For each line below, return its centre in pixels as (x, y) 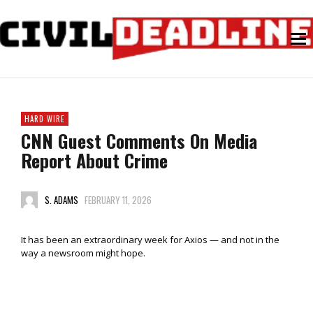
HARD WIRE (45, 119)
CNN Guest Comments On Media (139, 141)
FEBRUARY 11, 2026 (118, 200)
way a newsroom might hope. (83, 253)
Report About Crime (94, 161)
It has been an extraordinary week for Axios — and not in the (150, 240)
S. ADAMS (61, 200)
